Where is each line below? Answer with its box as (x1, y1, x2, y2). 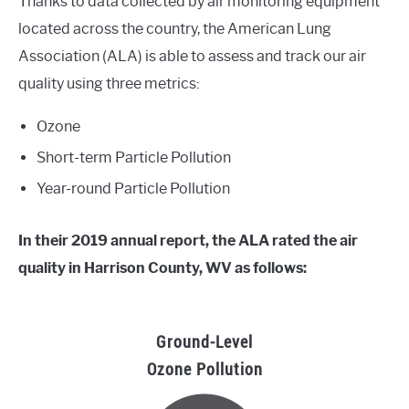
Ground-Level (156, 330, 253, 353)
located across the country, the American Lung (18, 20, 331, 37)
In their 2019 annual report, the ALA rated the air (18, 232, 358, 249)
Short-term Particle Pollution (37, 149, 231, 166)
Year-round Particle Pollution (37, 180, 230, 197)
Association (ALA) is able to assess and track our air (18, 47, 366, 65)
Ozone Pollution (146, 358, 263, 381)
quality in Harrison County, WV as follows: (18, 259, 307, 277)
